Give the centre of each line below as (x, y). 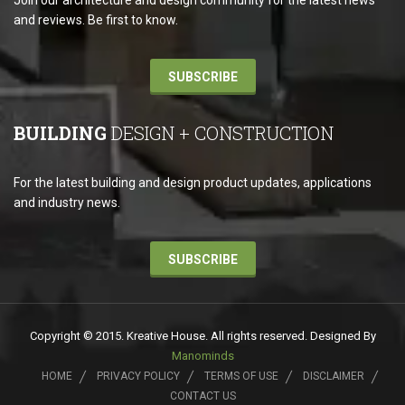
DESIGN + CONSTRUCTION (220, 133)
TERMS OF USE (241, 377)
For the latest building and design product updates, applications (193, 183)
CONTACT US (202, 396)
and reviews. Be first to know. (96, 20)
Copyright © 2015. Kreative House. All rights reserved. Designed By (202, 336)
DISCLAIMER (333, 377)
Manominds (202, 356)
